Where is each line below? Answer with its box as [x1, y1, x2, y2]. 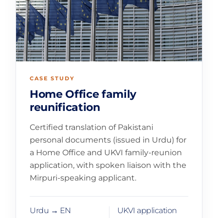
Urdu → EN [30, 205, 71, 215]
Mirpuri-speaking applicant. [30, 173, 136, 182]
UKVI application [117, 205, 177, 215]
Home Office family [30, 88, 137, 101]
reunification [30, 101, 100, 114]
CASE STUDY [30, 75, 74, 82]
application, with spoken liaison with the [30, 160, 186, 170]
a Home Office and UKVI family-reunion [30, 147, 182, 157]
